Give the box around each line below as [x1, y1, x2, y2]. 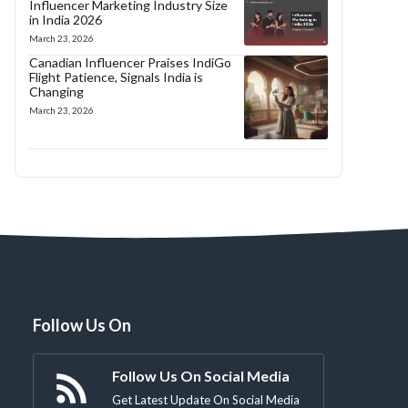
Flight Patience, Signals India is [29, 69, 203, 86]
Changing [29, 84, 84, 100]
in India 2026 [29, 11, 102, 27]
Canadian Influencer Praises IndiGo [29, 55, 231, 71]
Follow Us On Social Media [112, 367, 290, 385]
